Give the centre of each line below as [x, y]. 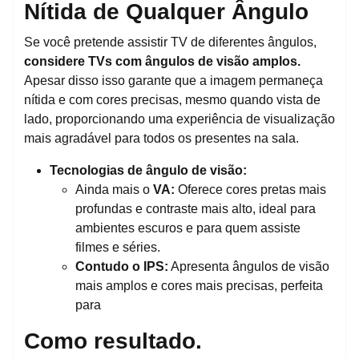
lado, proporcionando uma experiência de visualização [179, 119]
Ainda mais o [114, 189]
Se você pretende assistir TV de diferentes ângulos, [170, 42]
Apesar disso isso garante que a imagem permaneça [173, 80]
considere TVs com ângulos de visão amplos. [162, 61]
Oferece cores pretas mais [250, 189]
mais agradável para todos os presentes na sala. [161, 138]
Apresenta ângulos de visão [249, 266]
